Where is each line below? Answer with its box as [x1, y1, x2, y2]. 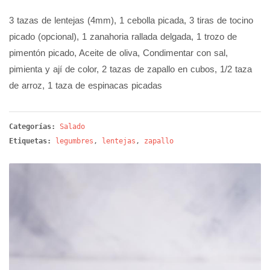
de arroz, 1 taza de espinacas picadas [9, 80, 162, 91]
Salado [60, 122, 85, 131]
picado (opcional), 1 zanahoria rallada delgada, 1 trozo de [9, 31, 237, 42]
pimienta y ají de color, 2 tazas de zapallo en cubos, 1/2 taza [9, 64, 252, 75]
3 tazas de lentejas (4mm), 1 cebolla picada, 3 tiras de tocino [9, 15, 253, 26]
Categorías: [9, 122, 60, 131]
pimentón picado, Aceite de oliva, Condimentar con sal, [9, 48, 228, 58]
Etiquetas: [9, 137, 51, 146]
